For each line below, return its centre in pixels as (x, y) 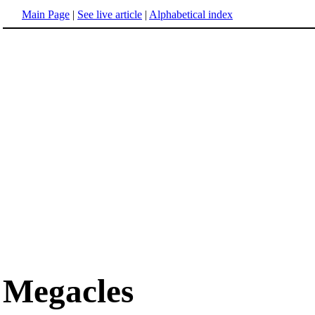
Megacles (68, 291)
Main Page (46, 14)
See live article (110, 14)
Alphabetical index (191, 14)
